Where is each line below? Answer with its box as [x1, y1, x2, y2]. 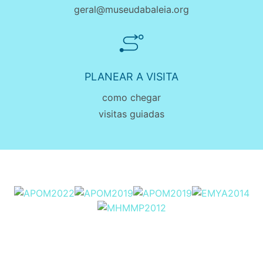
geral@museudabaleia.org [74, 4, 189, 15]
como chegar [102, 92, 161, 103]
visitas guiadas [99, 108, 164, 120]
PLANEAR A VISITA [85, 70, 178, 83]
